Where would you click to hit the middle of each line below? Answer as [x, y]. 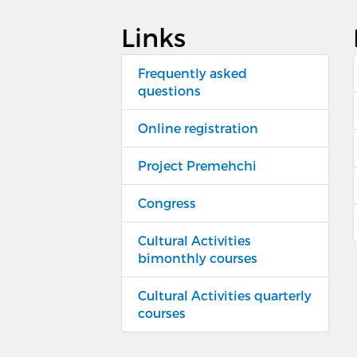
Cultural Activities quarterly [225, 295]
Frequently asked [192, 73]
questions [169, 90]
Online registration [198, 127]
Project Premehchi [197, 165]
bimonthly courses [198, 257]
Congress [167, 202]
